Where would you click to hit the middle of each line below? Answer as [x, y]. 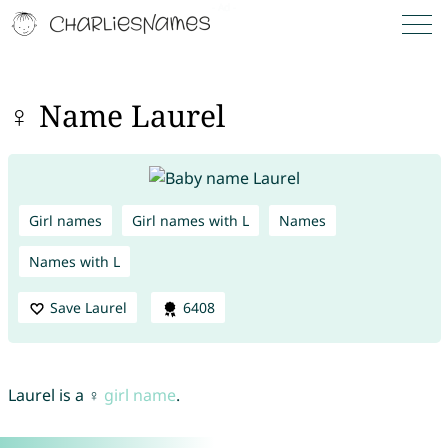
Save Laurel [88, 307]
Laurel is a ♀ [55, 395]
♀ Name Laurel [116, 116]
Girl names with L [190, 220]
